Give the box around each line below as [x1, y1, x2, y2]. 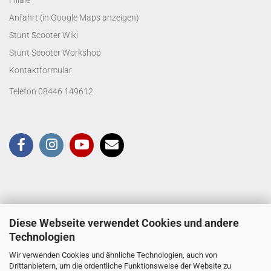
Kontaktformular [9, 65, 72, 76]
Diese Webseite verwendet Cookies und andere [9, 216, 239, 229]
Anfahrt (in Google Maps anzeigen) [9, 13, 139, 23]
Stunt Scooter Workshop [9, 48, 101, 58]
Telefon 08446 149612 [9, 87, 93, 97]
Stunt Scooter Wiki [9, 30, 78, 41]
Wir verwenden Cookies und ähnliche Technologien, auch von [9, 250, 217, 260]
